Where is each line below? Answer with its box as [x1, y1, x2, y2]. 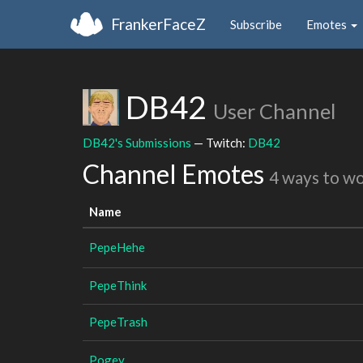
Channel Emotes [83, 158, 269, 190]
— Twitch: [191, 135, 248, 150]
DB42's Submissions [83, 135, 191, 150]
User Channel [213, 99, 335, 123]
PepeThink [89, 277, 147, 293]
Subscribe [230, 16, 282, 32]
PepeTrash [89, 314, 147, 329]
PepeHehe [89, 239, 145, 254]
